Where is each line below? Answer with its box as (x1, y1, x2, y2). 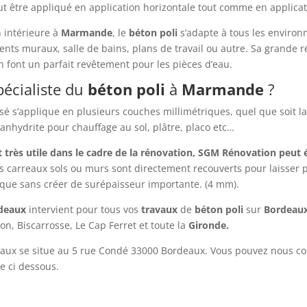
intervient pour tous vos (25, 203, 141, 217)
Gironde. (188, 219, 229, 232)
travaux (140, 203, 177, 217)
